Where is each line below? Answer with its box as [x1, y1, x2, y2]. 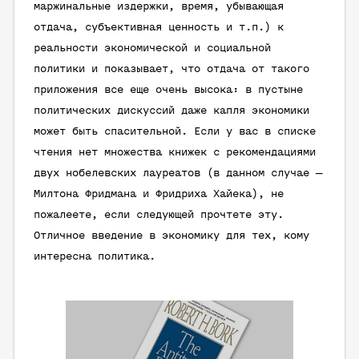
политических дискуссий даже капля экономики [34, 105, 309, 117]
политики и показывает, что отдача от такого [34, 63, 309, 75]
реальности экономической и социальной [34, 42, 271, 54]
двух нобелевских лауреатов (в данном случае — [34, 167, 322, 179]
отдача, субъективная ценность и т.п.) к [34, 22, 284, 34]
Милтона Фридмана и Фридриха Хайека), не [34, 188, 284, 200]
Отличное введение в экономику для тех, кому [34, 230, 309, 242]
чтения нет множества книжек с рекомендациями [34, 147, 316, 159]
